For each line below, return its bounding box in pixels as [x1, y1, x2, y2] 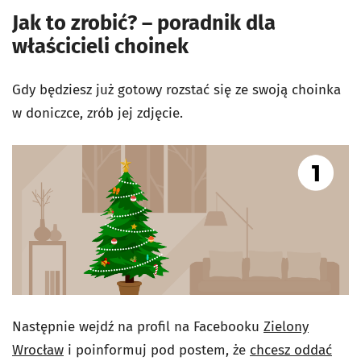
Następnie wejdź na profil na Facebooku [12, 317, 263, 335]
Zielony [263, 317, 309, 335]
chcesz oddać [250, 341, 332, 359]
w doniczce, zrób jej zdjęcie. [12, 104, 183, 122]
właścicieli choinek [12, 33, 189, 59]
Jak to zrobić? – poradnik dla [12, 10, 276, 35]
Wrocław [12, 341, 64, 359]
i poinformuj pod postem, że [64, 341, 250, 359]
